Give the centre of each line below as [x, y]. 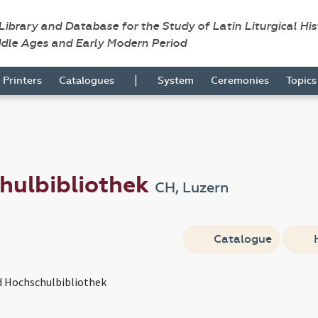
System [176, 81]
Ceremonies [240, 81]
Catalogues [87, 81]
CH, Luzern [192, 188]
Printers [22, 81]
